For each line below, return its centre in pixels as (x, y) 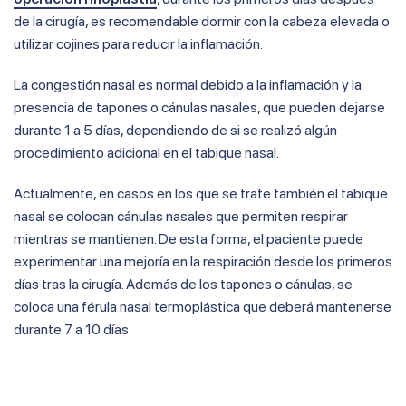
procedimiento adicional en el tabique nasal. (146, 153)
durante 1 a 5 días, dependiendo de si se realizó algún (175, 130)
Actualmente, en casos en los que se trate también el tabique (201, 194)
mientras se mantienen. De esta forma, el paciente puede (188, 239)
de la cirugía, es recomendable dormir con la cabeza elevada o (202, 22)
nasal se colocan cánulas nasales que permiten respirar (181, 217)
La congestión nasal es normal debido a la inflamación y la (188, 85)
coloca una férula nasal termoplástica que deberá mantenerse (203, 307)
